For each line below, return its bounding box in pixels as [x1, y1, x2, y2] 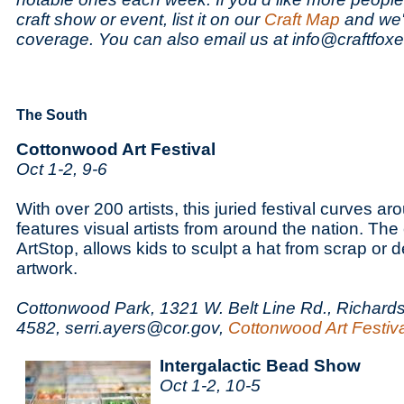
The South [16, 107, 87, 123]
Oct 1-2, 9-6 [16, 160, 107, 179]
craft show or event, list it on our [16, 10, 264, 29]
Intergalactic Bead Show [160, 356, 361, 375]
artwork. [16, 259, 78, 278]
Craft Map [264, 10, 340, 29]
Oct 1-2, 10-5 [160, 376, 261, 395]
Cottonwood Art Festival [16, 140, 216, 159]
